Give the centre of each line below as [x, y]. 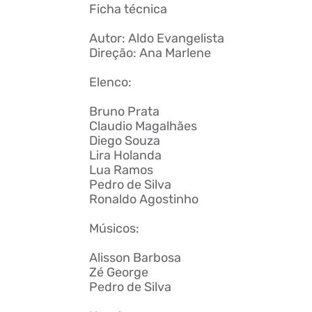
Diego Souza [124, 141]
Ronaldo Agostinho [143, 199]
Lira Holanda [125, 155]
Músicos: [114, 228]
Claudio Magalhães [143, 126]
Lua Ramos [121, 170]
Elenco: [110, 82]
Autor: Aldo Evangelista [156, 38]
